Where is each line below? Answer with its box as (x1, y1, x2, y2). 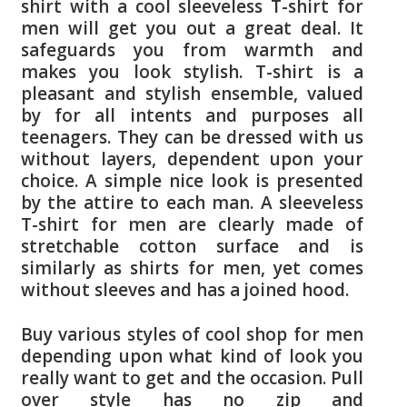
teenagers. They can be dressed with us (21, 125, 363, 150)
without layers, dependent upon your (21, 147, 363, 172)
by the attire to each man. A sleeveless (21, 191, 363, 215)
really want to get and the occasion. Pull (21, 365, 363, 390)
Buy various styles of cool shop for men (21, 322, 363, 346)
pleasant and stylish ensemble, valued (21, 82, 363, 106)
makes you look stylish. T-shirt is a (21, 60, 363, 84)
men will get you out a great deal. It (21, 16, 363, 41)
